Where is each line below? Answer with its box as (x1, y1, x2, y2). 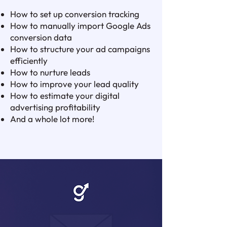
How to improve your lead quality (10, 79, 139, 89)
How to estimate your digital (10, 90, 120, 101)
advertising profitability (10, 102, 100, 112)
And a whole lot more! (10, 113, 94, 124)
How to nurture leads (10, 67, 90, 78)
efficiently (10, 55, 48, 66)
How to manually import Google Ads (10, 20, 150, 31)
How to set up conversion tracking (10, 9, 139, 19)
